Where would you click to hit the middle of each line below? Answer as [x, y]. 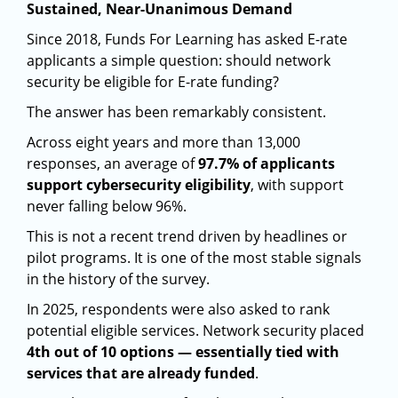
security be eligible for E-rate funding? [153, 82]
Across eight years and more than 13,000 [163, 142]
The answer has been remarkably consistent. [176, 112]
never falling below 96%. [107, 206]
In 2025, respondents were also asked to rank [178, 309]
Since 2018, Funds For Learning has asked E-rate [187, 39]
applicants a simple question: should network [179, 60]
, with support [297, 185]
